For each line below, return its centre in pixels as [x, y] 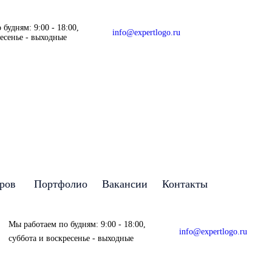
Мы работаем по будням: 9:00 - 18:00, [77, 224]
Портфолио [61, 184]
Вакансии [125, 184]
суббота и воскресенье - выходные [71, 238]
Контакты [185, 184]
